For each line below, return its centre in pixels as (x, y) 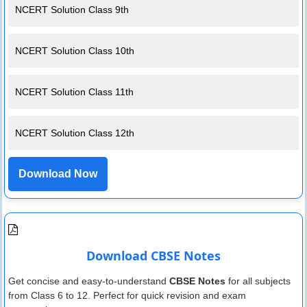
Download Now (58, 173)
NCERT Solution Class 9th (72, 9)
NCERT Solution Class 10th (75, 50)
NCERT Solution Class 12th (75, 133)
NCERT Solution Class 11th (74, 91)
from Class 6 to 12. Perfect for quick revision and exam (127, 296)
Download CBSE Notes (153, 256)
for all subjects (258, 281)
